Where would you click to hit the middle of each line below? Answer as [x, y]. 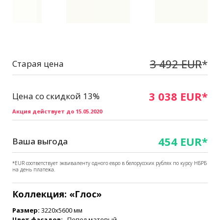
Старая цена [38, 64]
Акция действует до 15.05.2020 [57, 111]
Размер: [26, 210]
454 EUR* [183, 141]
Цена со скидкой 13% [56, 96]
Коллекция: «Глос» [57, 194]
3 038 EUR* [178, 96]
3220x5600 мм [61, 210]
